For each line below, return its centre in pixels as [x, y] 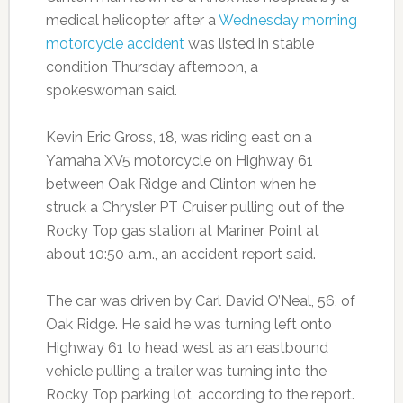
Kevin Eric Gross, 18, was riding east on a [179, 137]
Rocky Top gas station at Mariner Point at [182, 231]
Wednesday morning [287, 20]
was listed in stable [249, 44]
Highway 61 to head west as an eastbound [187, 348]
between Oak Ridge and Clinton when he [180, 184]
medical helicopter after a [132, 20]
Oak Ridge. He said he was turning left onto [188, 324]
